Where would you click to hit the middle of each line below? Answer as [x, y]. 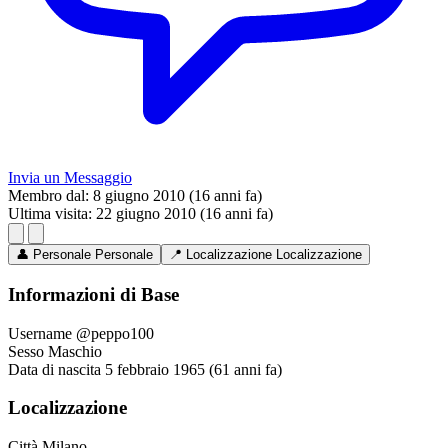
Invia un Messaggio [70, 178]
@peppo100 [115, 333]
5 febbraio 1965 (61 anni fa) [193, 369]
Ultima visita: [50, 214]
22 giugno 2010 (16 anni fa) [184, 214]
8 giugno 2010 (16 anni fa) [177, 196]
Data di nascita [54, 369]
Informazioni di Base [93, 295]
